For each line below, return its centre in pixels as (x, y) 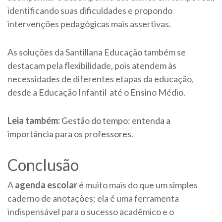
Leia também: (34, 121)
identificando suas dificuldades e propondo (90, 11)
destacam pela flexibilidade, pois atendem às (92, 66)
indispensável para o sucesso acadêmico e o (91, 212)
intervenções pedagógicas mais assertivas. (90, 24)
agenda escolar (46, 185)
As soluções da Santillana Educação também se (97, 52)
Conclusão (43, 165)
